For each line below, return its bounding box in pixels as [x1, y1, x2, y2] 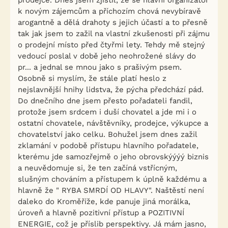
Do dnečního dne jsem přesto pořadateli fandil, [18, 96, 192, 105]
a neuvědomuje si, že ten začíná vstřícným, [18, 163, 177, 173]
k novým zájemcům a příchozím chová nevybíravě [18, 7, 201, 16]
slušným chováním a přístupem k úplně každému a [18, 175, 207, 184]
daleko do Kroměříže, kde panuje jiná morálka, [18, 197, 190, 206]
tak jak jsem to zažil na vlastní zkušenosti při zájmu [18, 29, 210, 38]
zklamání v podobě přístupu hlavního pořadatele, [18, 141, 198, 150]
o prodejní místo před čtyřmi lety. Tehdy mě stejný [18, 40, 205, 49]
